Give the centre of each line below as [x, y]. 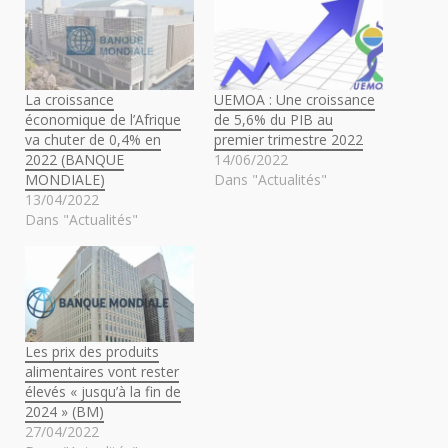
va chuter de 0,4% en [93, 139]
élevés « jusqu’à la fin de [103, 392]
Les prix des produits [92, 352]
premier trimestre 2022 [288, 139]
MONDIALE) [65, 179]
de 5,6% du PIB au [273, 119]
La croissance [69, 99]
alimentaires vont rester [102, 372]
